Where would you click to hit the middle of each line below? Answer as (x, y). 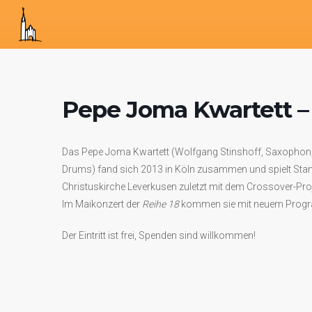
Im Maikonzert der (102, 204)
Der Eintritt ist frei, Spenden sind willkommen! (159, 235)
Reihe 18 (162, 204)
